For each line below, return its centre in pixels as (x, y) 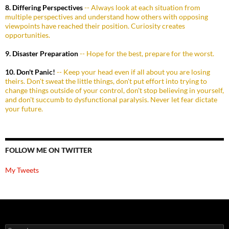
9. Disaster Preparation (42, 54)
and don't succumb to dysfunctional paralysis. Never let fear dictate (111, 100)
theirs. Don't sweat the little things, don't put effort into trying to (106, 81)
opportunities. (28, 35)
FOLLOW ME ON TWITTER (49, 150)
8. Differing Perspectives (44, 8)
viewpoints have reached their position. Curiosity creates (95, 26)
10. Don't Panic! (30, 72)
